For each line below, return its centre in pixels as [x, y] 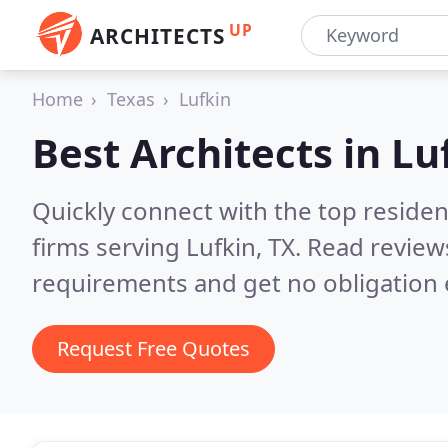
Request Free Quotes [153, 348]
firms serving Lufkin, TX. [169, 246]
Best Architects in [211, 152]
